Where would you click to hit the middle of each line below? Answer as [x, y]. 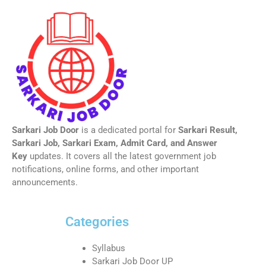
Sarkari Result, [208, 130]
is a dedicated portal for [129, 130]
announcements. [45, 183]
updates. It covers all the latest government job [122, 156]
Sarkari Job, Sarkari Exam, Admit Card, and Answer [115, 143]
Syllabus [109, 248]
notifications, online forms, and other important [105, 170]
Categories [97, 221]
